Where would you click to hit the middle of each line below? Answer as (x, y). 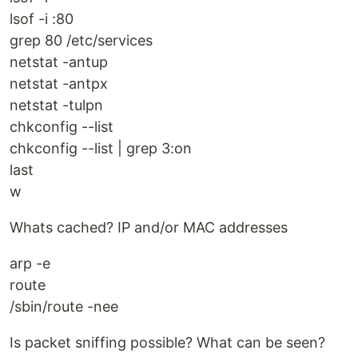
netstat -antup (59, 62)
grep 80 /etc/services (81, 41)
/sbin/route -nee (64, 307)
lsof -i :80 (42, 19)
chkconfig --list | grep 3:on (101, 149)
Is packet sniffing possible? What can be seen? (167, 343)
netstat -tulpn (56, 105)
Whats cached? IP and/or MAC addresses (149, 228)
